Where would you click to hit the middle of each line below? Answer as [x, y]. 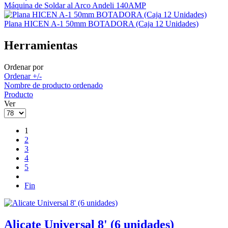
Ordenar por [24, 67]
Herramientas [41, 46]
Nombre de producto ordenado [53, 85]
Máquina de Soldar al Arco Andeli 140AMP [75, 6]
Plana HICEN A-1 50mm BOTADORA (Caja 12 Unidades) [101, 24]
